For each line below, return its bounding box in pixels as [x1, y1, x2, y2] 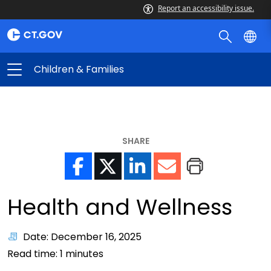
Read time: [7, 247, 60, 261]
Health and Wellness [7, 192, 232, 223]
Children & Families [34, 62, 124, 76]
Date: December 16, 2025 [23, 230, 142, 244]
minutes [63, 247, 103, 261]
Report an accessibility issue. [158, 3, 254, 13]
